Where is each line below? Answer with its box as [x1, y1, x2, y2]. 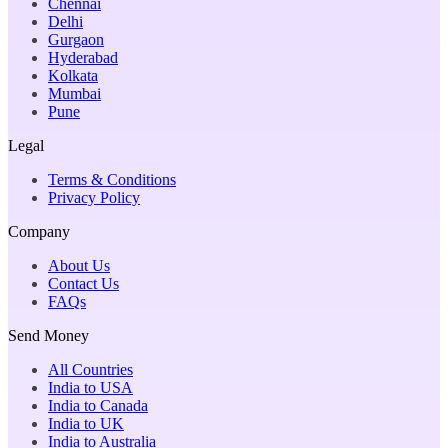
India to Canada [48, 396, 148, 414]
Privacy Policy [48, 188, 140, 206]
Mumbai [48, 84, 101, 102]
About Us [48, 256, 110, 274]
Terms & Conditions [48, 170, 176, 188]
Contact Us [48, 274, 119, 292]
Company [8, 222, 70, 240]
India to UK [48, 414, 124, 432]
